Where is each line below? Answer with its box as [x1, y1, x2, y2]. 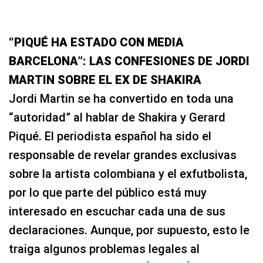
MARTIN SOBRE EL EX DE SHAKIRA [9, 72, 201, 87]
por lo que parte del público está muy [9, 185, 207, 200]
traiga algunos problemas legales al [9, 241, 200, 256]
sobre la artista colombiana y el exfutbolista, [9, 166, 247, 181]
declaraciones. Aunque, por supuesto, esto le [9, 222, 249, 237]
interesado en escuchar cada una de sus [9, 204, 225, 218]
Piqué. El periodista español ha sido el [9, 129, 211, 143]
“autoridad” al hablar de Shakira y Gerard [9, 110, 225, 124]
